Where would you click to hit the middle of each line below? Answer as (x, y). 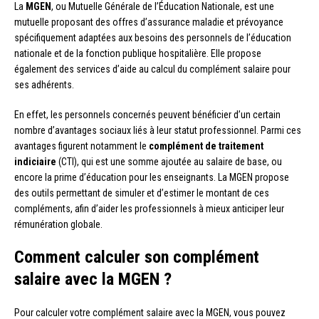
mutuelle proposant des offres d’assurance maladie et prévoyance (149, 22)
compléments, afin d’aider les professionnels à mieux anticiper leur (149, 208)
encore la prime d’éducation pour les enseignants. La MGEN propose (152, 177)
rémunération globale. (58, 224)
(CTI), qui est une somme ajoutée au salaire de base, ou (169, 161)
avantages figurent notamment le (82, 146)
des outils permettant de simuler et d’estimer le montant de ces (142, 193)
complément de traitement (206, 146)
